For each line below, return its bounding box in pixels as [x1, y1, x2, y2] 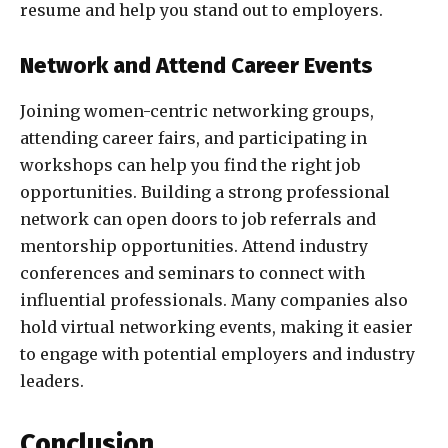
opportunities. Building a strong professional [20, 182, 390, 203]
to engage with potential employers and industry [20, 344, 415, 365]
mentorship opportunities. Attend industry [20, 236, 368, 257]
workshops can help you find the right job [20, 155, 360, 176]
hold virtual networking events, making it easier [20, 317, 413, 338]
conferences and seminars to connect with [20, 263, 365, 284]
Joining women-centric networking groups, [20, 101, 374, 122]
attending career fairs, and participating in [20, 128, 367, 149]
